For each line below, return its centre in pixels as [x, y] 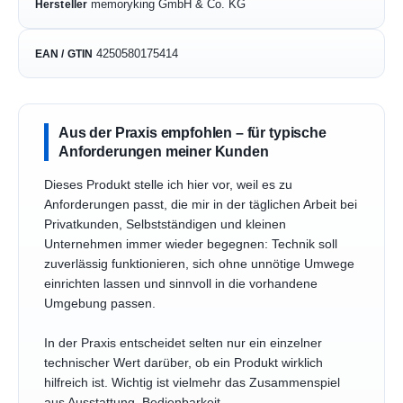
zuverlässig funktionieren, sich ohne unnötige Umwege [199, 264]
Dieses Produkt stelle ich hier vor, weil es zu [168, 185]
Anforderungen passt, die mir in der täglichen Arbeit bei [201, 205]
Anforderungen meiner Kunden [164, 152]
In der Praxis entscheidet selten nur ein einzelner [183, 344]
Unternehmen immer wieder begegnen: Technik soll [191, 245]
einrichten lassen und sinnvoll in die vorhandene [181, 284]
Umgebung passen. [100, 304]
